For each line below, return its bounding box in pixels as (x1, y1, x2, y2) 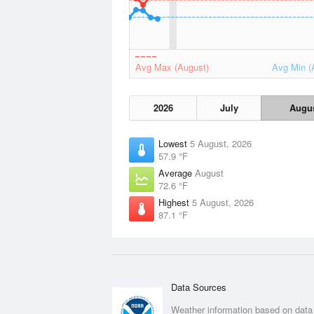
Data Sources (171, 280, 226, 294)
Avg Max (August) (135, 60, 209, 74)
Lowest (158, 137, 190, 150)
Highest (158, 196, 192, 209)
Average (158, 166, 195, 179)
